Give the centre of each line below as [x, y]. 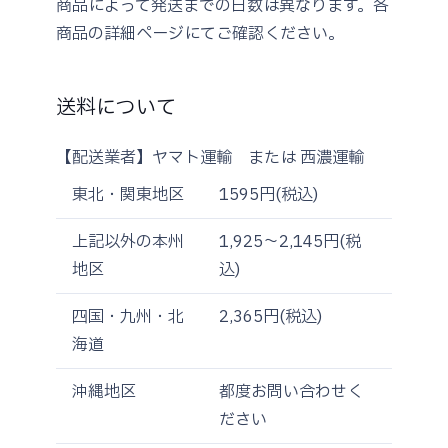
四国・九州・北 [128, 316]
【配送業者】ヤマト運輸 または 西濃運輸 [210, 157]
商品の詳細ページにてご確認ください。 [200, 33]
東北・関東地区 [128, 194]
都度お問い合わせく [291, 391]
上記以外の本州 [128, 241]
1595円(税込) [268, 194]
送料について [116, 107]
